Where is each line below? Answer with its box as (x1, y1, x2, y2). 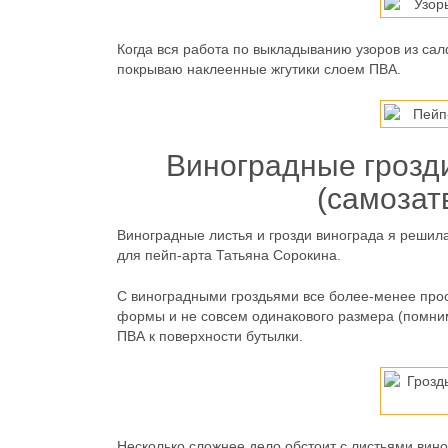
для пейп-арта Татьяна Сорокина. (117, 247, 341, 264)
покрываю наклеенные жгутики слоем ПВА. (117, 61, 401, 78)
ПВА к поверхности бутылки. (117, 328, 303, 345)
